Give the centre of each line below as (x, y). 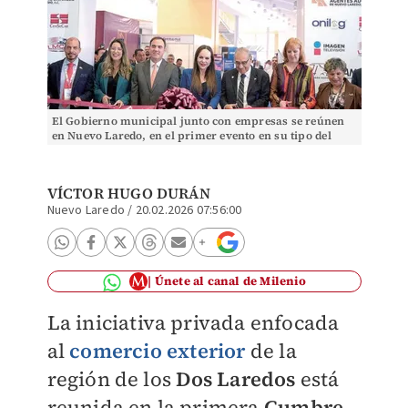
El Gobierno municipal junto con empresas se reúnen (198, 121)
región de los (112, 379)
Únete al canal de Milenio (230, 281)
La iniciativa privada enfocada (193, 322)
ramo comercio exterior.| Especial (144, 150)
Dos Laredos (236, 379)
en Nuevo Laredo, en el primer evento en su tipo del (191, 136)
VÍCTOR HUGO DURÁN (128, 193)
